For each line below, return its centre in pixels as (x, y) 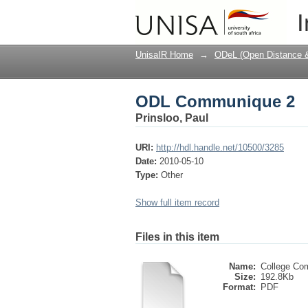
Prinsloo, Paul (172, 118)
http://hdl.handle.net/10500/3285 (220, 147)
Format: (239, 287)
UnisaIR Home (164, 55)
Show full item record (177, 202)
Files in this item (177, 237)
